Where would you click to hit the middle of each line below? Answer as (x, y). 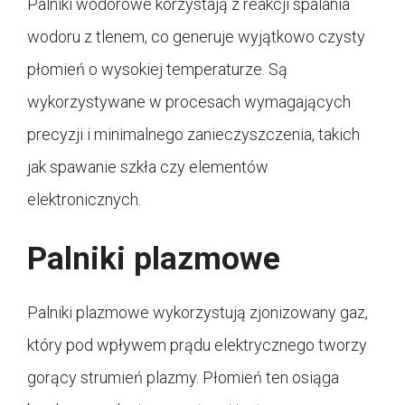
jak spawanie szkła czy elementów (148, 166)
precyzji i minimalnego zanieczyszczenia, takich (193, 134)
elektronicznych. (84, 199)
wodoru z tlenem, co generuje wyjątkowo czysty (196, 36)
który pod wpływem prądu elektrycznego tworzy (197, 344)
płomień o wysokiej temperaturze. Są (157, 69)
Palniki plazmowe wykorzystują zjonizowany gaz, (198, 312)
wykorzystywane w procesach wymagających (189, 101)
